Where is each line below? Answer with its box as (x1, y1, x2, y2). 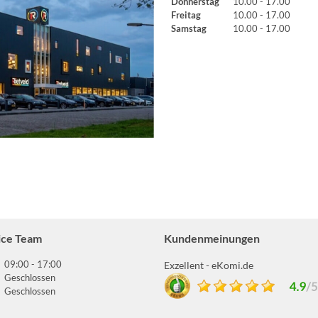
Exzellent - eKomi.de (164, 258, 254, 271)
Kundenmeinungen (164, 231, 261, 246)
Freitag (171, 9, 202, 21)
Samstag (171, 23, 207, 35)
